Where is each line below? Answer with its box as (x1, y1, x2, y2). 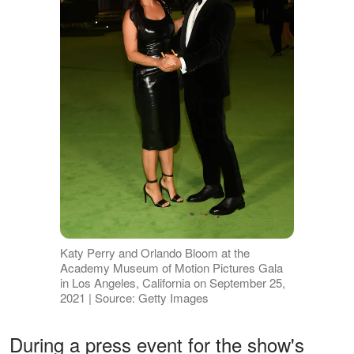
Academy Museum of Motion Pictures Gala (59, 259, 283, 277)
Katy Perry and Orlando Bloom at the (59, 244, 250, 262)
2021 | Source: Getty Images (59, 289, 209, 307)
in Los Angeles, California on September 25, (59, 274, 285, 292)
